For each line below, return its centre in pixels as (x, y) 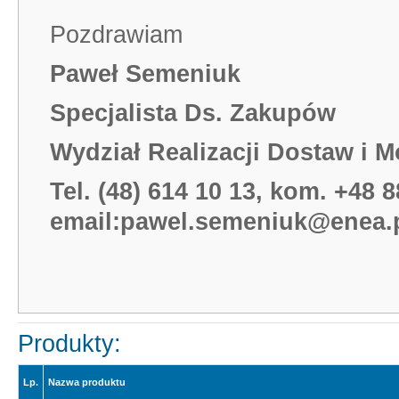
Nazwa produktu (87, 382)
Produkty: (69, 344)
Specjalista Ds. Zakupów (193, 113)
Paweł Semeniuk (145, 74)
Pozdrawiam (116, 35)
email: (85, 222)
